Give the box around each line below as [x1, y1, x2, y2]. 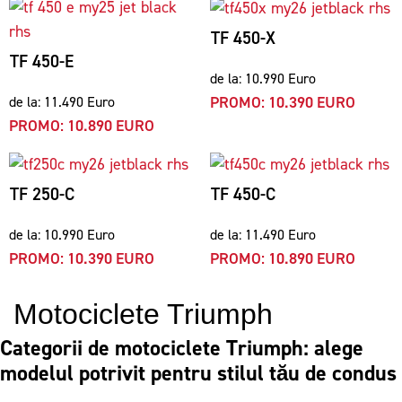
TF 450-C [211, 183, 275, 205]
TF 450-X [211, 27, 275, 49]
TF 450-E [10, 50, 74, 73]
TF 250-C [10, 183, 74, 205]
